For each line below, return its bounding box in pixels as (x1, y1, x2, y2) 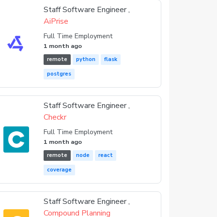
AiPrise (44, 16, 69, 27)
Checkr (44, 112, 67, 123)
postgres (47, 70, 72, 77)
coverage (47, 166, 72, 173)
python (76, 56, 96, 63)
